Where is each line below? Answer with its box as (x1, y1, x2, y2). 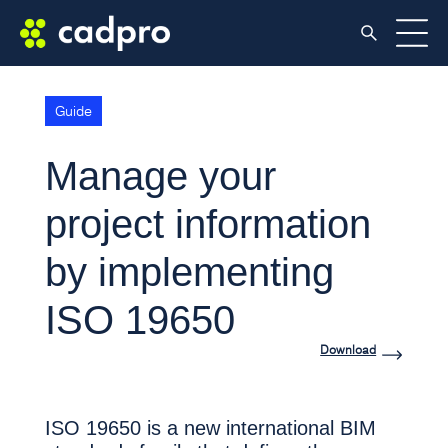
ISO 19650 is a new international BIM (44, 417, 376, 439)
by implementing (44, 250, 334, 294)
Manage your (44, 154, 276, 198)
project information (44, 202, 371, 246)
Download (320, 342, 377, 357)
